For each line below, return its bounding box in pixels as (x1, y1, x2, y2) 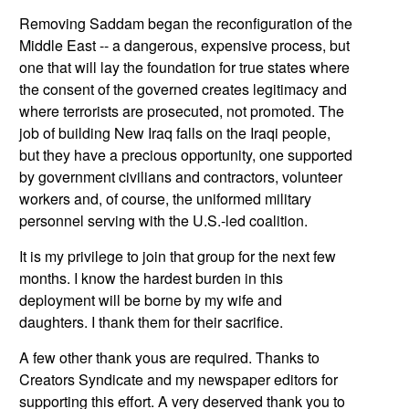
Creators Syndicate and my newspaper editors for (19, 369, 338, 390)
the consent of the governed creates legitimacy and (19, 79, 347, 100)
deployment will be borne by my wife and (19, 289, 282, 310)
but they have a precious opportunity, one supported (19, 144, 352, 165)
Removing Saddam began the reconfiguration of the (19, 13, 352, 34)
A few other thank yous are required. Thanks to (19, 347, 320, 368)
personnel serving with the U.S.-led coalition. (19, 210, 308, 231)
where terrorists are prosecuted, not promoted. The (19, 100, 344, 121)
